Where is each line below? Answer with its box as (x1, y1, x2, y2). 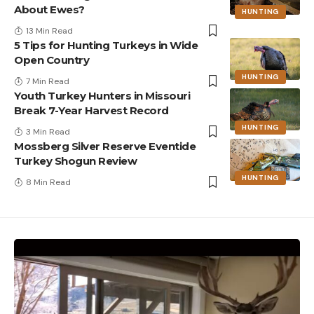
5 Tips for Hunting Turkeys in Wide (14, 38, 198, 52)
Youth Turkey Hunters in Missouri (14, 88, 190, 102)
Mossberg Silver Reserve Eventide (14, 139, 196, 153)
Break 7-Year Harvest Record (14, 103, 169, 117)
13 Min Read (26, 25, 73, 36)
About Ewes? (14, 2, 85, 16)
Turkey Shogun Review (14, 153, 137, 168)
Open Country (14, 53, 89, 67)
